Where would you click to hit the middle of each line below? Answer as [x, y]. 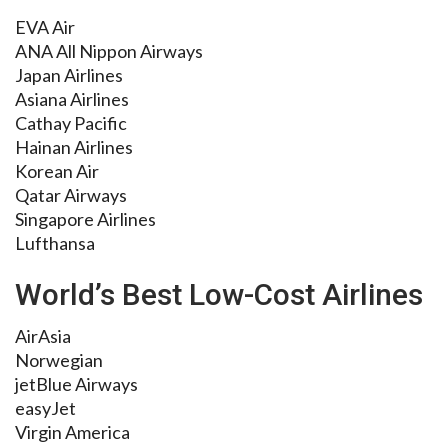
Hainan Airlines [74, 147]
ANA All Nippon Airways [109, 51]
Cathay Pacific [71, 123]
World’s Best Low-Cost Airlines [219, 295]
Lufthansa [55, 243]
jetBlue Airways [76, 384]
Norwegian [59, 360]
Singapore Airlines [85, 219]
